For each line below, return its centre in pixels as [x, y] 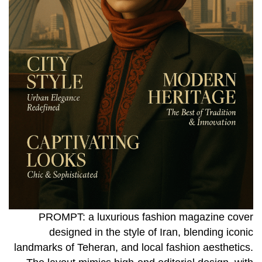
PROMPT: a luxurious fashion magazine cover [146, 217]
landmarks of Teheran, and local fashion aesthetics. [134, 248]
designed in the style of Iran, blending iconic [151, 232]
